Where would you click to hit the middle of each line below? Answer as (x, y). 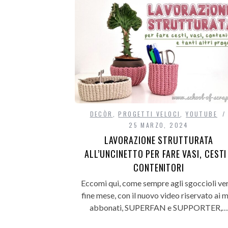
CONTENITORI (159, 168)
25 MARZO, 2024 (159, 125)
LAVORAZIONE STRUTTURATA (159, 140)
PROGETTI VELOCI (149, 114)
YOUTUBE (202, 114)
